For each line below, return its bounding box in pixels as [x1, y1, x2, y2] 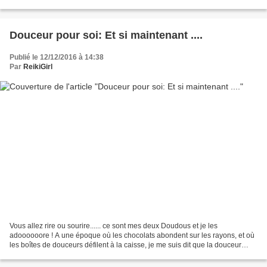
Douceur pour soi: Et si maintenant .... [10, 29, 203, 41]
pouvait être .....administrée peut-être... [10, 250, 133, 259]
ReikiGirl [23, 62, 52, 71]
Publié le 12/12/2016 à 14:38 [10, 52, 104, 61]
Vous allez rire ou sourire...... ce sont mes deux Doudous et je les [10, 222, 218, 231]
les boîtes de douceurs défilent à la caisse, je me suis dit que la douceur [10, 241, 241, 250]
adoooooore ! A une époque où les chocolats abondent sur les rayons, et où [10, 231, 55, 240]
